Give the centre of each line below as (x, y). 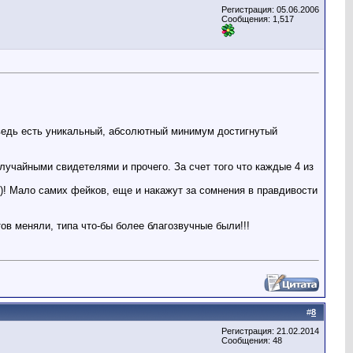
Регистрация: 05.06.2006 (270, 9)
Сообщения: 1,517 (258, 19)
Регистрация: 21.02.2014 (270, 331)
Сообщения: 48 (252, 340)
